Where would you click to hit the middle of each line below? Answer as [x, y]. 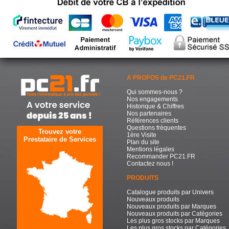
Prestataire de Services [60, 139]
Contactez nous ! [150, 163]
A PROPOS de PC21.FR [161, 77]
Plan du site [143, 142]
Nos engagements [152, 99]
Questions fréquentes [156, 128]
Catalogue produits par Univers [170, 192]
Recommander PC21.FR [161, 156]
